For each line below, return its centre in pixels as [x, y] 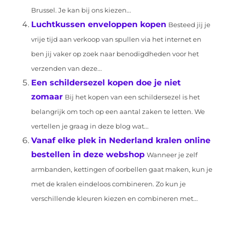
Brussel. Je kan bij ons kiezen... [81, 10]
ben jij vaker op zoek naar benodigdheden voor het [115, 54]
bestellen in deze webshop [88, 154]
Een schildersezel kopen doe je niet [106, 83]
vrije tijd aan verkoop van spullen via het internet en [117, 39]
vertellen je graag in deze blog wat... [90, 126]
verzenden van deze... [67, 69]
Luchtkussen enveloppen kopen [99, 24]
